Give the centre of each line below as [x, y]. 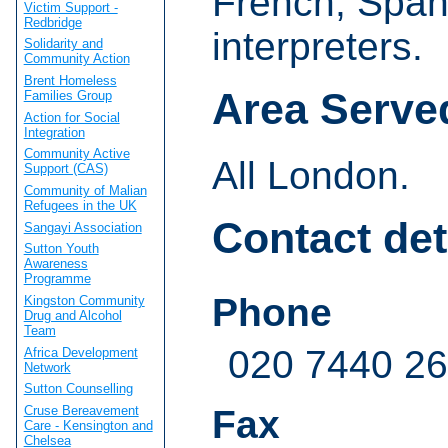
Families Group [67, 95]
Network [47, 367]
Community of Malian [85, 190]
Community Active [76, 154]
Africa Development [80, 352]
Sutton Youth [61, 249]
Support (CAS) [65, 169]
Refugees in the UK [80, 205]
